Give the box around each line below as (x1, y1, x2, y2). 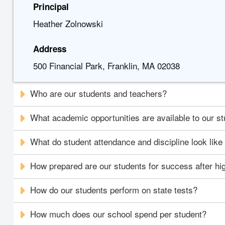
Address (33, 43, 66, 55)
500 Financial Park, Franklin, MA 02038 (33, 59, 180, 72)
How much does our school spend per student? (30, 207, 207, 220)
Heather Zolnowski (33, 17, 103, 30)
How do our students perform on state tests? (30, 183, 198, 196)
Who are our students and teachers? (30, 87, 167, 99)
